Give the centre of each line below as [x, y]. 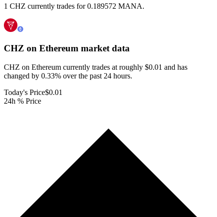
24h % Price [23, 101]
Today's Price [24, 92]
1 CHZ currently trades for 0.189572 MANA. [74, 6]
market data [104, 48]
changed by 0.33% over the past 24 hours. [68, 76]
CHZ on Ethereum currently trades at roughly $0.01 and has [96, 67]
